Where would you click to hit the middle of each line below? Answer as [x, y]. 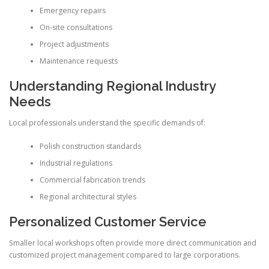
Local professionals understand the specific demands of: [107, 123]
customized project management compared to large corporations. [125, 255]
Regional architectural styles [88, 196]
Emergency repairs [72, 10]
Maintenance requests [78, 61]
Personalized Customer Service [108, 222]
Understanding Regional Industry [112, 86]
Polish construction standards [90, 146]
